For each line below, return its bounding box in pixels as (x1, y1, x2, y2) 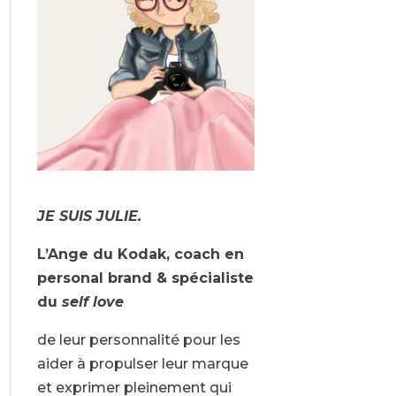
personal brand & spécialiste (36, 270, 254, 287)
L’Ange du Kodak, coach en (36, 246, 244, 263)
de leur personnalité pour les (36, 331, 240, 349)
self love (61, 293, 124, 311)
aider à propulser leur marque (36, 355, 248, 373)
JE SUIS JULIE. (36, 208, 141, 225)
